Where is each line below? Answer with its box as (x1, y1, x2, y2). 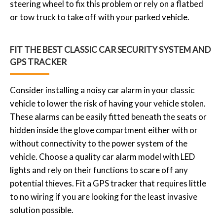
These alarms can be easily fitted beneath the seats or (10, 111, 207, 122)
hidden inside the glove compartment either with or (10, 124, 198, 135)
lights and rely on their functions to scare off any (10, 164, 188, 175)
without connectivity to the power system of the (10, 138, 187, 148)
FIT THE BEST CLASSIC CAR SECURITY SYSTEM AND (10, 44, 211, 55)
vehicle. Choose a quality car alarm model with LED (10, 151, 195, 162)
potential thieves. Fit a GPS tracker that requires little (10, 178, 206, 188)
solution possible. (10, 204, 74, 215)
